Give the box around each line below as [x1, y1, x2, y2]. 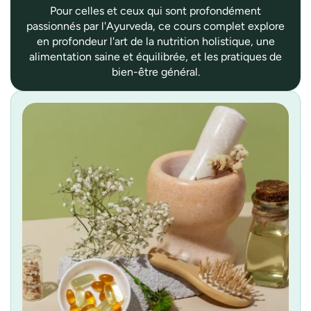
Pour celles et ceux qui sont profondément [50, 3, 261, 17]
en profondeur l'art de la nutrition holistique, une [36, 34, 275, 48]
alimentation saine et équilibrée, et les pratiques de [29, 49, 282, 63]
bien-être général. [111, 65, 200, 78]
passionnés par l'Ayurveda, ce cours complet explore [26, 19, 285, 33]
